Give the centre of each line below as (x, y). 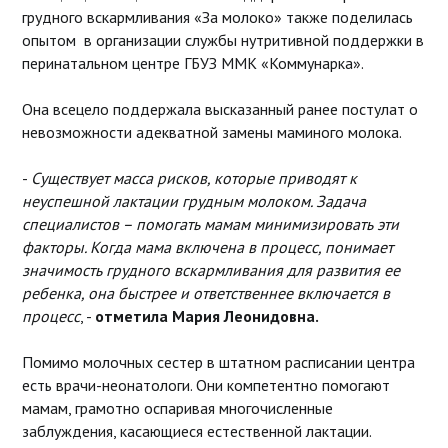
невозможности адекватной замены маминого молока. (211, 131)
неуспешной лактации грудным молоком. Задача (193, 200)
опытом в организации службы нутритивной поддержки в (222, 39)
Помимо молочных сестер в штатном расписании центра (218, 361)
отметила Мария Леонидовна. (206, 315)
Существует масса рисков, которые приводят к (193, 177)
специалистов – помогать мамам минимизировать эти (210, 223)
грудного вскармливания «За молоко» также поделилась (217, 16)
